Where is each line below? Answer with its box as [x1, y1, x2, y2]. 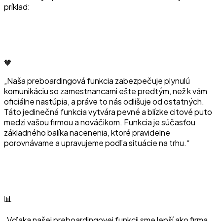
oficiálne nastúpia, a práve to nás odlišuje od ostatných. [4, 96, 204, 107]
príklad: [4, 1, 30, 12]
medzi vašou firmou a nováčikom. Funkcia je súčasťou [4, 116, 195, 127]
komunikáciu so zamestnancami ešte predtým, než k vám [4, 85, 207, 96]
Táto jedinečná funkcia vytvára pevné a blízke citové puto [4, 106, 212, 117]
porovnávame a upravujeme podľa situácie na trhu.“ [4, 137, 190, 148]
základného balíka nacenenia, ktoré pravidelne [4, 127, 170, 138]
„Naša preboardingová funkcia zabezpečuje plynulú [4, 75, 190, 86]
